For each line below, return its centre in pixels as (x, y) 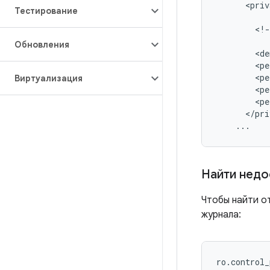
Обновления (42, 45)
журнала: (221, 215)
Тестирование (46, 11)
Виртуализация (49, 78)
